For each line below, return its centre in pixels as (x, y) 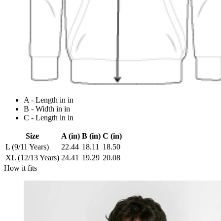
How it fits (20, 168)
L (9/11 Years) (27, 147)
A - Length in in (49, 100)
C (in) (112, 136)
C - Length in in (49, 118)
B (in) (91, 136)
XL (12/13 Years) (32, 158)
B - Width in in (47, 109)
